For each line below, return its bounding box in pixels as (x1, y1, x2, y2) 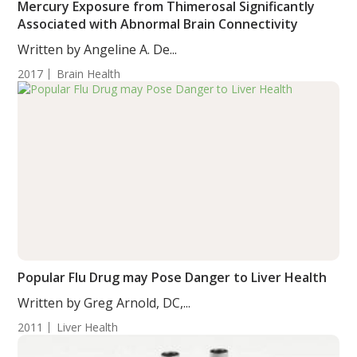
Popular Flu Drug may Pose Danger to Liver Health (18, 269, 328, 286)
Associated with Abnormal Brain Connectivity (18, 15, 299, 33)
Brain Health (57, 66, 121, 81)
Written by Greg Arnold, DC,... (18, 294, 191, 312)
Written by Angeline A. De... (18, 41, 178, 58)
